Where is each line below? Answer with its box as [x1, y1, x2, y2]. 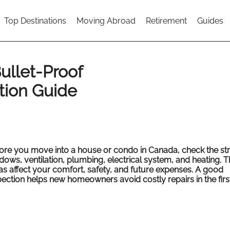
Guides [197, 15, 223, 26]
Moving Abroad [76, 15, 136, 26]
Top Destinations [4, 15, 66, 26]
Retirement [146, 15, 187, 26]
